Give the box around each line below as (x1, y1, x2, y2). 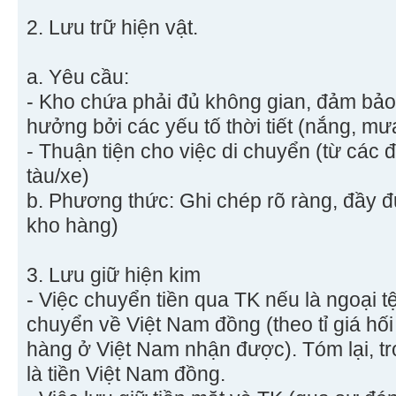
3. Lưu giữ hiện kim (27, 263, 201, 287)
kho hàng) (27, 214, 118, 238)
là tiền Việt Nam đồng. (27, 362, 225, 386)
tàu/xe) (27, 164, 89, 188)
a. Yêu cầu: (27, 65, 129, 89)
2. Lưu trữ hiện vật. (27, 16, 198, 40)
